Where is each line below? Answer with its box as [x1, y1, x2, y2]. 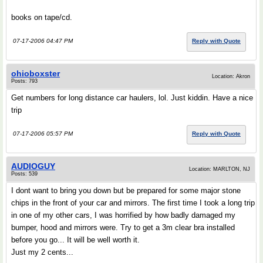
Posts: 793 [11, 78, 38, 84]
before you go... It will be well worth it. [11, 235, 140, 244]
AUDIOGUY [11, 161, 55, 171]
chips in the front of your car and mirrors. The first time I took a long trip [11, 198, 255, 207]
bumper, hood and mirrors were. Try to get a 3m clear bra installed [11, 223, 235, 232]
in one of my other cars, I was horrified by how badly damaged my [11, 211, 235, 220]
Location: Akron [212, 73, 250, 79]
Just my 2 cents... [11, 248, 73, 257]
